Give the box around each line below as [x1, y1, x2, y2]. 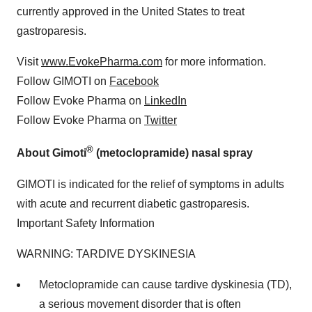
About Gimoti [17, 147, 86, 159]
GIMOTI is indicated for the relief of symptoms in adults [17, 178, 284, 190]
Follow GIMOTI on [17, 75, 109, 88]
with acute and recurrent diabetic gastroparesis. [17, 197, 249, 210]
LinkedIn [144, 95, 187, 107]
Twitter [144, 114, 177, 127]
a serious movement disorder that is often [39, 297, 241, 310]
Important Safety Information [17, 217, 155, 229]
